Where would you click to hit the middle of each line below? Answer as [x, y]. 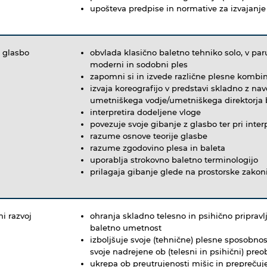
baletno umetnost [126, 227]
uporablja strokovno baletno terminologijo [175, 159]
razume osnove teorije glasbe [149, 136]
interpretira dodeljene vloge [147, 112]
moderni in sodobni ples [139, 64]
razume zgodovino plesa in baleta [159, 148]
